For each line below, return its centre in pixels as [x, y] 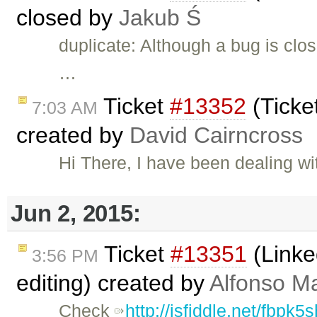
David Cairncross [216, 136]
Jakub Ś [160, 18]
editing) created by [113, 283]
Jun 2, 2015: [76, 213]
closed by [68, 18]
